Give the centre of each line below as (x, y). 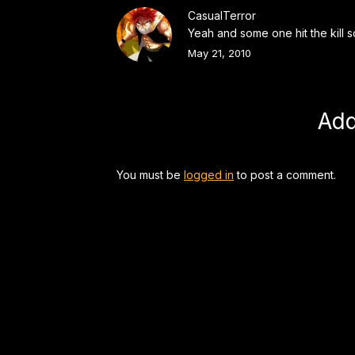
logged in (209, 175)
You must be (150, 175)
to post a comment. (285, 175)
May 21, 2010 (219, 53)
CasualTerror (222, 15)
